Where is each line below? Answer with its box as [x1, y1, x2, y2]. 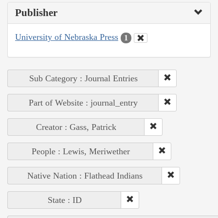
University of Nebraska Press [15, 32, 118, 42]
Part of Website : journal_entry [29, 97, 138, 108]
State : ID [47, 195, 82, 205]
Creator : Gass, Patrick [36, 122, 116, 132]
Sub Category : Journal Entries [29, 73, 138, 83]
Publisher [15, 7, 57, 19]
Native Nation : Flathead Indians [27, 170, 143, 181]
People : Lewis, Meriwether [31, 146, 130, 156]
